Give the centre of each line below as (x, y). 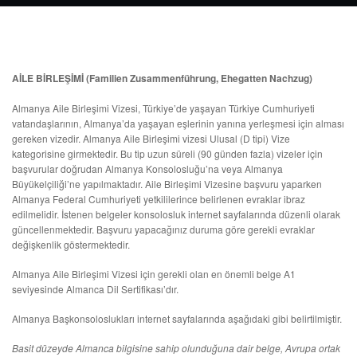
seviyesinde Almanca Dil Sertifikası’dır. (95, 289)
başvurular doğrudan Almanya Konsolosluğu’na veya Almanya (147, 169)
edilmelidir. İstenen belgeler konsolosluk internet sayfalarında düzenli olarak (176, 214)
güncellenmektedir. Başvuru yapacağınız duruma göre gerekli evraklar (163, 229)
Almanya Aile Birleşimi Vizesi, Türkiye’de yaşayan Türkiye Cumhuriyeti (163, 108)
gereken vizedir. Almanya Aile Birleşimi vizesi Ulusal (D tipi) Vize (151, 138)
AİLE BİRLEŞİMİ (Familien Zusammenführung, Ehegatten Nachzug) (162, 78)
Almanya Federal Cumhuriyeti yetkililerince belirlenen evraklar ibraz (159, 199)
